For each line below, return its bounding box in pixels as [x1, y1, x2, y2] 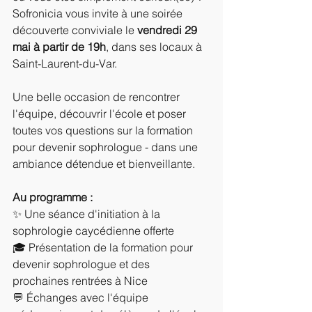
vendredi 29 [137, 23, 200, 37]
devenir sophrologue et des [13, 257, 153, 271]
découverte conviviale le [13, 23, 137, 37]
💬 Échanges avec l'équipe [13, 290, 151, 304]
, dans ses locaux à [106, 40, 205, 54]
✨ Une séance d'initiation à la [13, 207, 163, 221]
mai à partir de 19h [13, 40, 106, 54]
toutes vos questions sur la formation [13, 123, 196, 137]
